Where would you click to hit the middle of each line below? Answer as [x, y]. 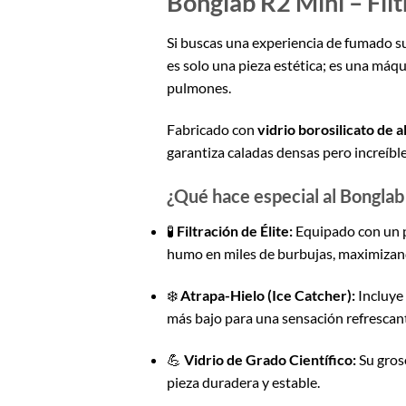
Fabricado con [212, 129]
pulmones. [198, 87]
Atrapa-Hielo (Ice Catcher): [267, 295]
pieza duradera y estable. [243, 382]
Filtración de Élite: [234, 231]
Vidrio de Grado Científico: [270, 360]
